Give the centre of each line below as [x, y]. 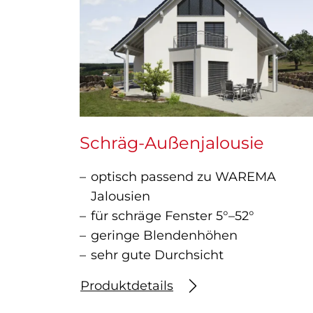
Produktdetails [127, 286]
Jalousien [121, 196]
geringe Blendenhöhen [164, 235]
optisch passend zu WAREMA [183, 176]
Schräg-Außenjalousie [172, 143]
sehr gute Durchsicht [157, 255]
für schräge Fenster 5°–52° [173, 216]
